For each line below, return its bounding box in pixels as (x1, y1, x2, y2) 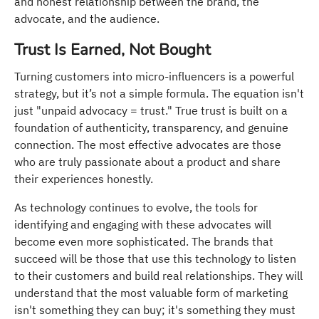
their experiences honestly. (14, 171, 153, 186)
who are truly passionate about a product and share (14, 154, 281, 169)
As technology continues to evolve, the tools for (14, 199, 258, 214)
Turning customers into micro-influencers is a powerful (14, 68, 294, 83)
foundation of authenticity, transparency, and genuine (14, 120, 288, 135)
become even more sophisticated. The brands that (14, 234, 273, 249)
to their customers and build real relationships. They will (14, 268, 303, 283)
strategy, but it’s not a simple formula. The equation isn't (14, 85, 304, 100)
